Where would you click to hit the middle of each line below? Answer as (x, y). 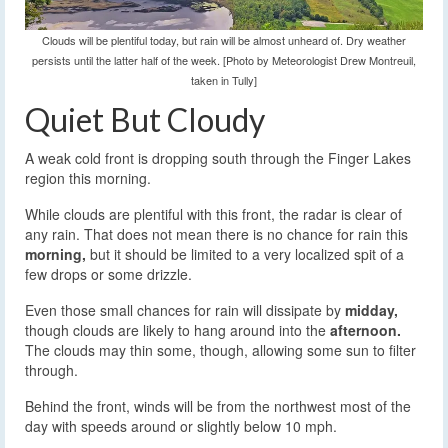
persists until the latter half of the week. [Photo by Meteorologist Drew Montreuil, (224, 60)
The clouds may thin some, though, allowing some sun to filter (220, 350)
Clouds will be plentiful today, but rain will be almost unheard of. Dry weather (224, 40)
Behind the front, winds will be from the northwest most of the (218, 406)
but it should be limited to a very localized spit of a (245, 254)
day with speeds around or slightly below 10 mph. (181, 426)
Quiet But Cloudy (145, 120)
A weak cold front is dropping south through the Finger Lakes (218, 158)
